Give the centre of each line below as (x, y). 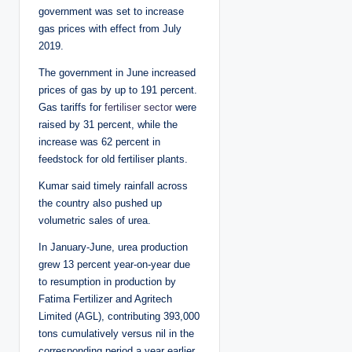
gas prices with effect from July (110, 28)
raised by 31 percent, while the (108, 124)
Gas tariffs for (71, 107)
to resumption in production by (107, 281)
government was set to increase (111, 11)
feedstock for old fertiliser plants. (113, 159)
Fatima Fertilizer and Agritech (105, 299)
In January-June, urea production (113, 247)
